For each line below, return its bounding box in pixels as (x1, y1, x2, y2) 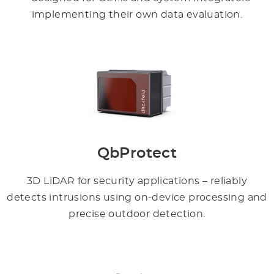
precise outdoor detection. (68, 209, 206, 219)
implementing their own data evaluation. (31, 9, 243, 20)
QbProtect (97, 146, 177, 161)
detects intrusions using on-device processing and (7, 193, 267, 202)
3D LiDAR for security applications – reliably (27, 176, 247, 186)
